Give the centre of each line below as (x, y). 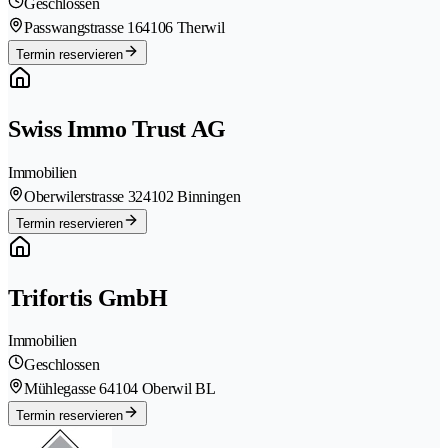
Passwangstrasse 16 (83, 27)
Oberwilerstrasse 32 (83, 196)
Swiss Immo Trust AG (117, 128)
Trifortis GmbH (88, 297)
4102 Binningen (191, 196)
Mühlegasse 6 (66, 389)
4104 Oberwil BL (161, 389)
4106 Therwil (183, 27)
